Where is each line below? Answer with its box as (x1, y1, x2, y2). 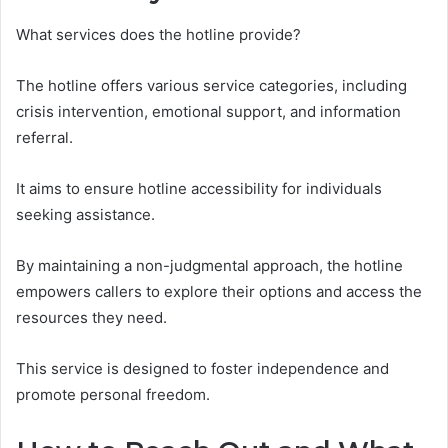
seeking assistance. (16, 204, 155, 224)
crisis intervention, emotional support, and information (16, 101, 401, 121)
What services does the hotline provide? (16, 24, 301, 44)
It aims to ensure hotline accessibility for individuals (16, 178, 382, 198)
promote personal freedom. (16, 384, 210, 404)
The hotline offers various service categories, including (16, 75, 407, 95)
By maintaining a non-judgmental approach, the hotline (16, 255, 403, 275)
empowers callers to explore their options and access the (16, 281, 422, 301)
